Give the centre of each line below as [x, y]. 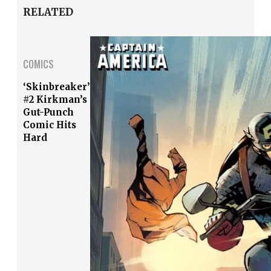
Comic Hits [50, 125]
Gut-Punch [48, 112]
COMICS [38, 64]
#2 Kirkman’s [55, 99]
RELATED [48, 12]
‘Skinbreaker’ [57, 87]
